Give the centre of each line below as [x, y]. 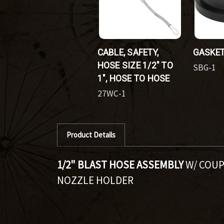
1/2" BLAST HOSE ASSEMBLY [120, 164]
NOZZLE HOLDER [95, 180]
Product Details [91, 134]
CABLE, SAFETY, [128, 52]
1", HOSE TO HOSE [133, 78]
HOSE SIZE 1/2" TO [135, 65]
